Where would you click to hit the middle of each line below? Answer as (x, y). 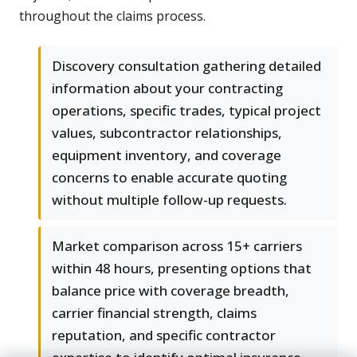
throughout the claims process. (112, 16)
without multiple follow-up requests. (169, 200)
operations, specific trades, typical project (186, 111)
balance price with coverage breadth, (171, 291)
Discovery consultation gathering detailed (186, 66)
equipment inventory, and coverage (167, 155)
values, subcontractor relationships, (167, 133)
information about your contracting (167, 88)
